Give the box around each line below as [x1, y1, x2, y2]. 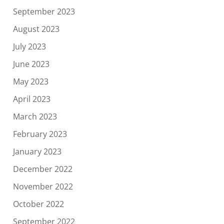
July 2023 [12, 41, 46, 52]
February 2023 [12, 128, 67, 140]
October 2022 [12, 198, 64, 210]
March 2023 [12, 111, 57, 122]
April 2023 [12, 93, 50, 105]
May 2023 [12, 76, 48, 87]
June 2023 [12, 58, 49, 70]
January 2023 [12, 146, 61, 157]
